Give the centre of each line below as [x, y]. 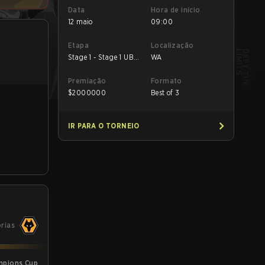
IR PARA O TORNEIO [104, 126]
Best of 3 [165, 93]
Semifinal [84, 67]
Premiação [87, 81]
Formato [167, 81]
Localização [172, 45]
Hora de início [176, 10]
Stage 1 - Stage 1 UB [101, 57]
